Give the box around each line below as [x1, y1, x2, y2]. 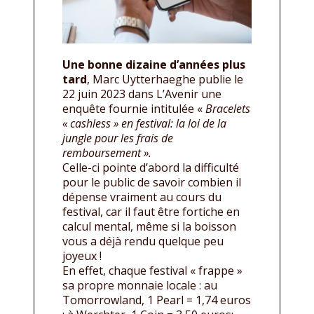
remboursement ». [62, 144, 151, 161]
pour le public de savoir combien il [62, 174, 241, 190]
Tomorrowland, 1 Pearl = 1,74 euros [62, 292, 251, 308]
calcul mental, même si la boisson [62, 218, 236, 234]
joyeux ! [62, 247, 102, 264]
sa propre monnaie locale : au [62, 277, 217, 293]
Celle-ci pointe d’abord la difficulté [62, 159, 239, 175]
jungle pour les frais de [62, 130, 173, 146]
